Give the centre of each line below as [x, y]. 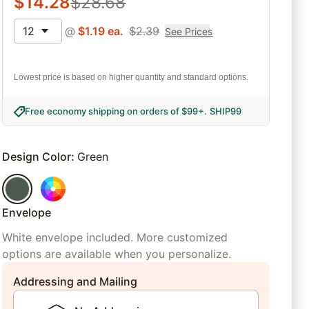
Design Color [37, 157]
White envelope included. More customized [115, 238]
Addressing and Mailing [76, 282]
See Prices [189, 31]
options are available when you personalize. [117, 254]
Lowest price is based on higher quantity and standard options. [131, 78]
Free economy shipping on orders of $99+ [115, 111]
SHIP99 [226, 111]
